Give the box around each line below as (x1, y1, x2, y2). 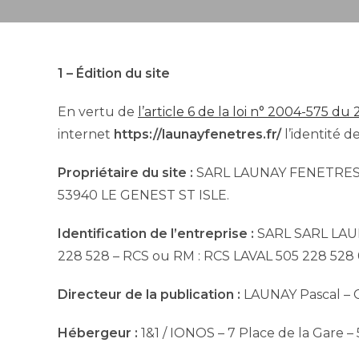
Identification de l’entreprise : (58, 225, 254, 241)
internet (58, 126, 114, 142)
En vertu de (58, 103, 138, 119)
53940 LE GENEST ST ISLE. (58, 187, 229, 203)
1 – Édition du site (58, 65, 170, 81)
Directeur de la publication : (58, 286, 244, 302)
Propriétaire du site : (58, 164, 196, 180)
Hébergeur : (58, 325, 138, 341)
